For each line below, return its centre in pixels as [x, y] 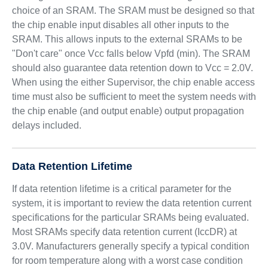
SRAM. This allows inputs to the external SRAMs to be [127, 39]
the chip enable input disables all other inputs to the [120, 25]
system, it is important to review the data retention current [131, 203]
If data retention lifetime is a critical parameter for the [121, 189]
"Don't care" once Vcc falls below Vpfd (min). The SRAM [131, 54]
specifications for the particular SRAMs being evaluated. [130, 217]
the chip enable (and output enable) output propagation [128, 111]
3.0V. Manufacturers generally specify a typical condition [130, 246]
